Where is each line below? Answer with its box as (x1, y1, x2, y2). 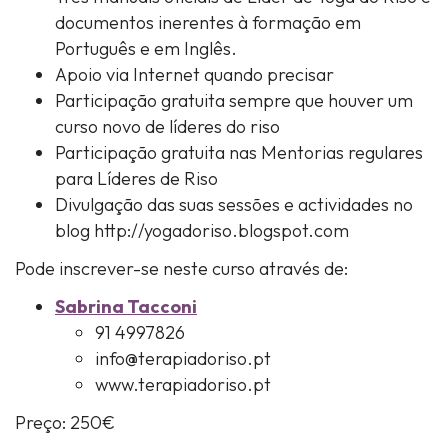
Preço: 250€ (15, 411, 115, 434)
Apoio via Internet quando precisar (55, 63, 334, 86)
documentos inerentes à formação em (55, 11, 361, 34)
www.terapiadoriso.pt (95, 373, 271, 396)
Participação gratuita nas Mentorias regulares (55, 141, 423, 164)
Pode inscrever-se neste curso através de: (15, 257, 348, 280)
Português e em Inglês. (55, 37, 237, 60)
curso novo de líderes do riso (55, 115, 280, 138)
